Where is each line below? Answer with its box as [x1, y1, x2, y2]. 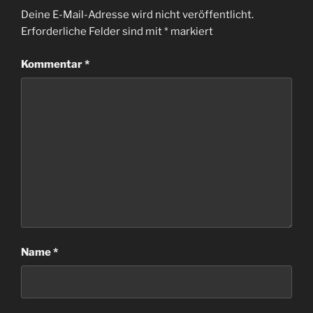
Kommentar [21, 57, 85, 71]
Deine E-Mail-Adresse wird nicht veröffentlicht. [21, 8, 254, 21]
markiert [168, 25, 213, 38]
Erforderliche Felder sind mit [21, 25, 164, 38]
